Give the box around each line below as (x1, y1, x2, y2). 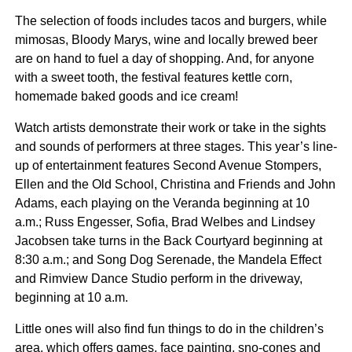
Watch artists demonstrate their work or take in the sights (14, 120, 326, 134)
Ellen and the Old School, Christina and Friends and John (14, 177, 335, 191)
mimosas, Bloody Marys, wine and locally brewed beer (14, 32, 317, 46)
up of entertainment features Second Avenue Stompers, (14, 158, 321, 172)
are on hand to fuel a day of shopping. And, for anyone (14, 51, 314, 65)
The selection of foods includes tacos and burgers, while (14, 13, 327, 27)
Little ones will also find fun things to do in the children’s (14, 321, 324, 335)
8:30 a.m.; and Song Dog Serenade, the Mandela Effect (14, 252, 321, 266)
